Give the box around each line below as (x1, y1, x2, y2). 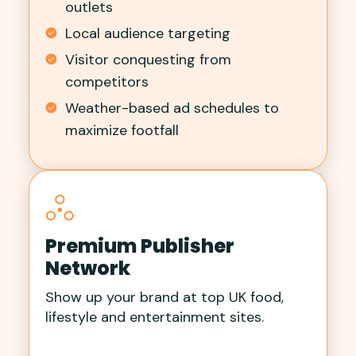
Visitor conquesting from (65, 50, 231, 70)
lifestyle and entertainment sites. (45, 308, 264, 327)
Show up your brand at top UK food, (45, 288, 284, 308)
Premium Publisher (45, 233, 234, 260)
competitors (65, 72, 149, 92)
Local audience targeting (65, 24, 230, 44)
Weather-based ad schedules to (65, 99, 279, 118)
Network (45, 255, 130, 282)
